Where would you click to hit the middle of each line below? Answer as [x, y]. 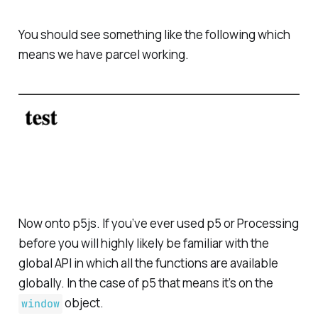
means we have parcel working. [103, 54]
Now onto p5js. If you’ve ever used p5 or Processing [158, 224]
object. [83, 303]
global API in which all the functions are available [148, 263]
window [40, 304]
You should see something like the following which [154, 34]
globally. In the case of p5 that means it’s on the [146, 283]
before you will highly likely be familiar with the [143, 243]
